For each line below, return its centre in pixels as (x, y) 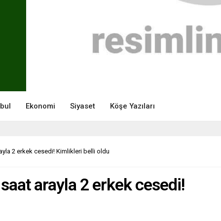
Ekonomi (40, 106)
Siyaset (83, 106)
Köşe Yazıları (132, 106)
